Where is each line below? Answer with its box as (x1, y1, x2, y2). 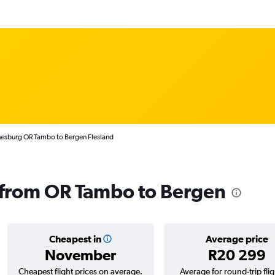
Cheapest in (48, 233, 101, 244)
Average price (206, 233, 268, 244)
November (45, 246, 116, 263)
